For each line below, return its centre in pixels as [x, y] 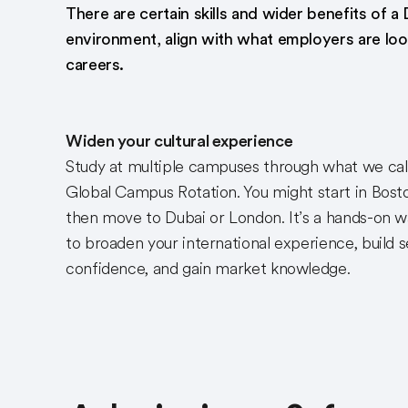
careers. [95, 65]
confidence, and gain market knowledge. [208, 269]
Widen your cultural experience [179, 141]
